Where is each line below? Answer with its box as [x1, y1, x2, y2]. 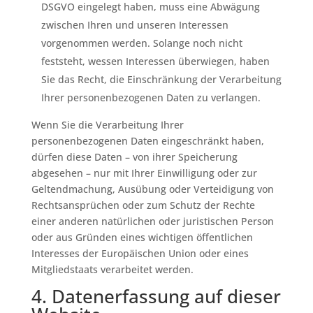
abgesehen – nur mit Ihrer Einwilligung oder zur [31, 166, 257, 180]
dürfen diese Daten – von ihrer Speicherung [31, 150, 238, 163]
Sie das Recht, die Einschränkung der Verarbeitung [41, 73, 282, 86]
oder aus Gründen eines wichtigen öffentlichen [31, 231, 253, 244]
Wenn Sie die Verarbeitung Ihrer [31, 118, 184, 131]
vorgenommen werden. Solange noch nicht [41, 36, 242, 50]
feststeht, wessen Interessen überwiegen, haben [41, 54, 270, 68]
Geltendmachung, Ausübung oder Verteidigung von [31, 182, 274, 196]
